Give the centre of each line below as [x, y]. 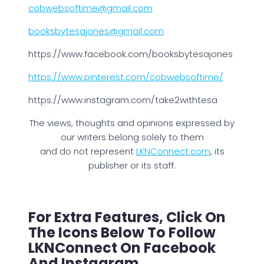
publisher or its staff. [132, 165]
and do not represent [88, 151]
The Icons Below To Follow [122, 232]
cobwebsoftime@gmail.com [90, 8]
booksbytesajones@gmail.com [96, 31]
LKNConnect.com [173, 151]
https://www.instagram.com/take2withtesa [123, 100]
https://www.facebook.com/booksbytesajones [131, 54]
